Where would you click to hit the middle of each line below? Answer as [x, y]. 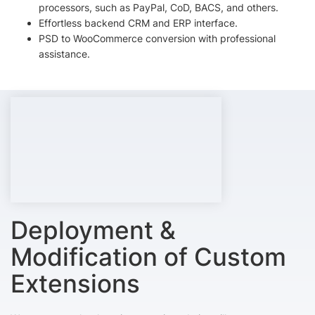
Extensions [75, 283]
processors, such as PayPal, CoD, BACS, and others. [159, 7]
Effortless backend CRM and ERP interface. [138, 23]
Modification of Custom [148, 257]
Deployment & [93, 230]
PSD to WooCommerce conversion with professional [157, 38]
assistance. [64, 54]
